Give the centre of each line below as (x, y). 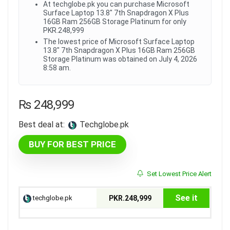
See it (186, 198)
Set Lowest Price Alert (178, 174)
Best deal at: (42, 125)
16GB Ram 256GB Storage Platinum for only (115, 22)
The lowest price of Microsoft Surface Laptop (119, 42)
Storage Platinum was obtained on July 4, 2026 (120, 59)
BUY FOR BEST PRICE (72, 145)
